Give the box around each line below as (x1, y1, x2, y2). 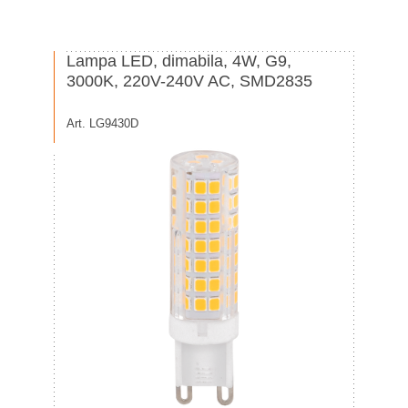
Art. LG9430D (66, 117, 138, 130)
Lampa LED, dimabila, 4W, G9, (66, 52, 291, 70)
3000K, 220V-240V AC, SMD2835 (66, 72, 312, 90)
